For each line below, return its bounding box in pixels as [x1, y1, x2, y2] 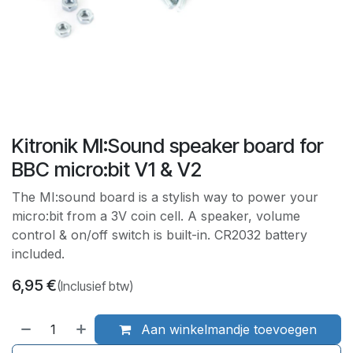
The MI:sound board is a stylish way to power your [12, 188, 318, 205]
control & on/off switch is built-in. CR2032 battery [12, 226, 307, 243]
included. [12, 245, 65, 262]
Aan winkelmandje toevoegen [137, 321, 318, 337]
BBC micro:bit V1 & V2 [12, 157, 202, 181]
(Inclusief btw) [57, 277, 133, 294]
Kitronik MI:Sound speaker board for [12, 133, 323, 158]
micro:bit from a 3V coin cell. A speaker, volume [12, 207, 300, 224]
